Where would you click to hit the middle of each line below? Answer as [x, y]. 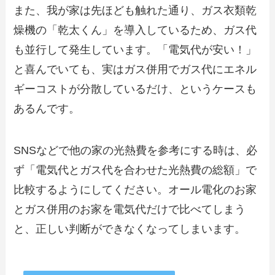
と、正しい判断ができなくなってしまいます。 [130, 229]
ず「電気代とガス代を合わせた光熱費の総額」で [135, 170]
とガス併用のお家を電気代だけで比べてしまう [130, 209]
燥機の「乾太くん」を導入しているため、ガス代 [135, 30]
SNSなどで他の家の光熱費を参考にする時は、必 [136, 150]
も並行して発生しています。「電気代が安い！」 [135, 50]
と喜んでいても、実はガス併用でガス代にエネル [135, 70]
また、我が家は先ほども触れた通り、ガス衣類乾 [135, 11]
